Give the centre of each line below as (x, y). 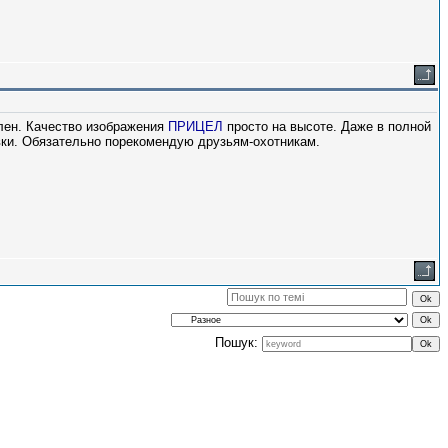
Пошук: (238, 342)
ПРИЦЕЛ (195, 126)
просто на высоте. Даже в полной (327, 126)
